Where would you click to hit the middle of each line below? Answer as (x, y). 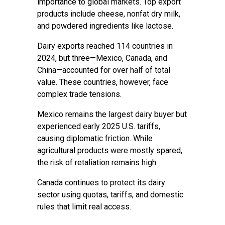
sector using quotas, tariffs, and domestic (110, 195)
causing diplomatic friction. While (95, 138)
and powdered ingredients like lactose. (105, 26)
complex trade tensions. (79, 94)
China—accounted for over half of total (104, 70)
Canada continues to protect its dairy (101, 183)
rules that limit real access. (84, 207)
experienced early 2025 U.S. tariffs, (99, 126)
